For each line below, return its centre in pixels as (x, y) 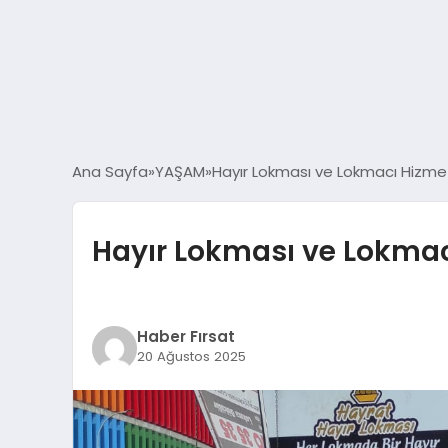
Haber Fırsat (185, 337)
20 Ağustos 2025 (191, 357)
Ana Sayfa (110, 171)
